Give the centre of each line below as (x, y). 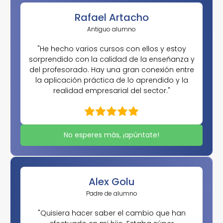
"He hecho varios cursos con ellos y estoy (111, 49)
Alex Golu (111, 182)
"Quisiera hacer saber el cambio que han (111, 213)
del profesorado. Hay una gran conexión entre (111, 70)
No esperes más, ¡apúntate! (111, 135)
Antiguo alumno (111, 29)
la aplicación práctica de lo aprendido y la (111, 80)
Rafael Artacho (111, 17)
